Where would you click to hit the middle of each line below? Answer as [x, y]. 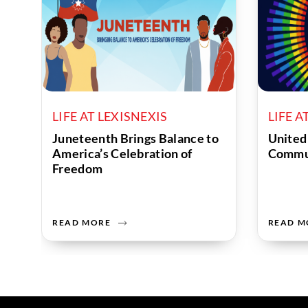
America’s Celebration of [122, 153]
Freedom [78, 168]
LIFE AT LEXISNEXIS [110, 116]
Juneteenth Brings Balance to [135, 138]
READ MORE [82, 222]
